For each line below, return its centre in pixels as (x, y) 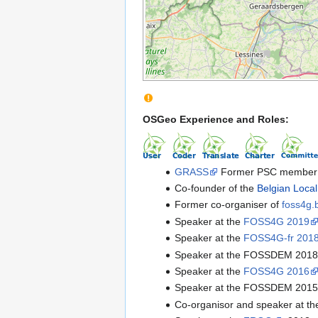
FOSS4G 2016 (276, 271)
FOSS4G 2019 (276, 221)
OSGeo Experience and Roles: (216, 119)
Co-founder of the (215, 188)
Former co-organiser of (228, 205)
